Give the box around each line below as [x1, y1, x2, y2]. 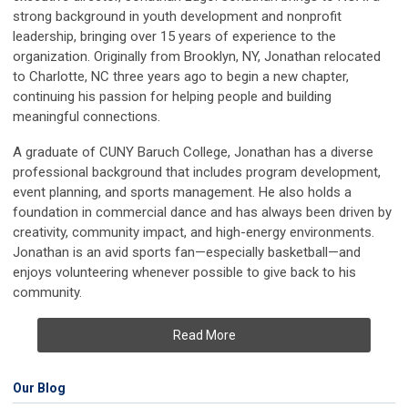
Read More [172, 328, 236, 343]
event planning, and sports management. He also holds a [13, 184, 352, 201]
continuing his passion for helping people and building [13, 88, 331, 106]
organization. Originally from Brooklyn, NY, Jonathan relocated [13, 48, 381, 66]
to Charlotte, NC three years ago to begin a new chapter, [13, 68, 349, 86]
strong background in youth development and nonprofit [13, 8, 342, 25]
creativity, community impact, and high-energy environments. [13, 224, 374, 241]
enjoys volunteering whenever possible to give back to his [13, 264, 356, 281]
